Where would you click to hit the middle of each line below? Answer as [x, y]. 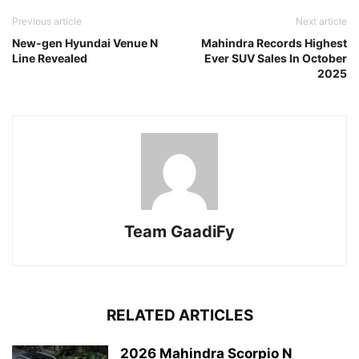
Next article [321, 21]
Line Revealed [50, 58]
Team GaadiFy [179, 231]
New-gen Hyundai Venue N [85, 42]
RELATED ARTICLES [179, 315]
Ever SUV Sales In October [276, 58]
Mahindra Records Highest [274, 42]
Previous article [47, 21]
